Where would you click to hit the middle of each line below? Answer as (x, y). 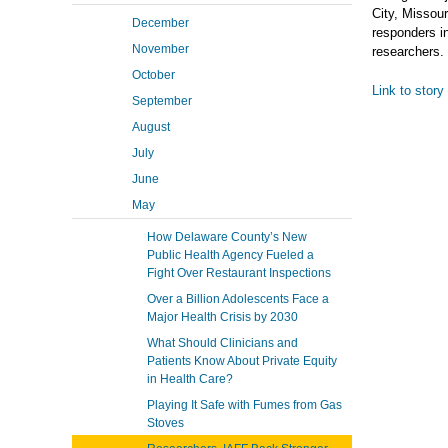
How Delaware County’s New (227, 237)
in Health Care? (190, 379)
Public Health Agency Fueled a (230, 255)
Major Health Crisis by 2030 (222, 317)
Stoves (165, 423)
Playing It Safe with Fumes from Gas (244, 405)
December (160, 23)
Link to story (408, 90)
